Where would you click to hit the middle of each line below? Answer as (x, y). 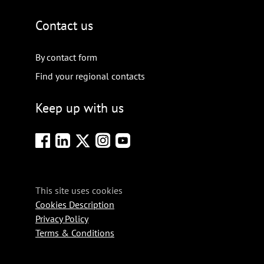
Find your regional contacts (90, 76)
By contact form (66, 57)
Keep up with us (80, 108)
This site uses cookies (79, 191)
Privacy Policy (62, 219)
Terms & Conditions (75, 233)
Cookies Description (75, 205)
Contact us (64, 26)
